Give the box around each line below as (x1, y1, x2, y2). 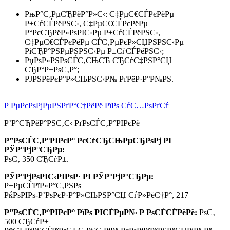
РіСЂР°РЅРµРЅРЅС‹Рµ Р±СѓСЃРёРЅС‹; (25, 46, 164, 55)
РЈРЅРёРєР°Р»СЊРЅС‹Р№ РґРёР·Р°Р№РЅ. (25, 74, 174, 83)
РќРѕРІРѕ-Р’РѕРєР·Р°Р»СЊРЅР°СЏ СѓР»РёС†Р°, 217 (4, 190, 188, 199)
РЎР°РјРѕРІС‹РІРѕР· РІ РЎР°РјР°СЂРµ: (4, 171, 154, 181)
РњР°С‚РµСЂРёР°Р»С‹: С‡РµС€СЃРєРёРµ (25, 9, 174, 18)
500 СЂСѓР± (4, 217, 49, 226)
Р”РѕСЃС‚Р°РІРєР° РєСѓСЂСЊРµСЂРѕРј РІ (4, 136, 171, 145)
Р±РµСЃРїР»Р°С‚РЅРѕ (4, 181, 81, 190)
